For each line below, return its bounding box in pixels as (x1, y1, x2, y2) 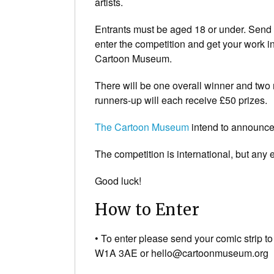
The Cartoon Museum (95, 119, 189, 134)
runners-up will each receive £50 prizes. (95, 92, 267, 107)
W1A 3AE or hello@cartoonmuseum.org (95, 245, 268, 260)
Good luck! (95, 173, 141, 188)
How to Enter (95, 199, 200, 220)
